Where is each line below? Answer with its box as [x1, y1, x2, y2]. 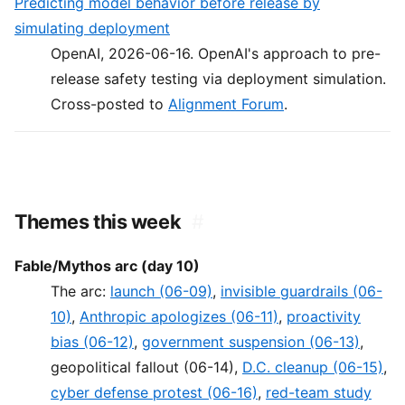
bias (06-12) [51, 333, 134, 352]
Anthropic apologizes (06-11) [80, 307, 278, 326]
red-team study [266, 383, 372, 402]
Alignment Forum [168, 95, 284, 114]
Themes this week [14, 210, 182, 234]
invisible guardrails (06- [221, 282, 382, 301]
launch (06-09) [110, 282, 212, 301]
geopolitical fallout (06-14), [51, 358, 242, 377]
